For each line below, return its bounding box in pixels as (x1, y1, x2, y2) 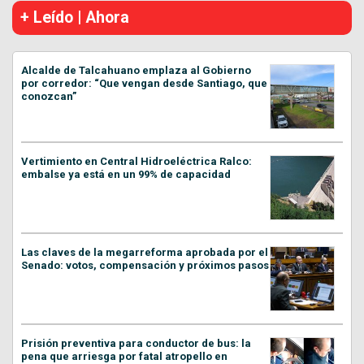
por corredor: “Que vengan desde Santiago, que (21, 76, 267, 89)
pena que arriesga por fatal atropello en (21, 349, 227, 362)
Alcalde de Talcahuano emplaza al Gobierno (21, 63, 251, 76)
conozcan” (21, 89, 76, 102)
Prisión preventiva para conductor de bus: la (21, 336, 251, 349)
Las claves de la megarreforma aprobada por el (21, 245, 268, 258)
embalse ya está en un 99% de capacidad (21, 167, 231, 180)
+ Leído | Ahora (20, 7, 129, 27)
